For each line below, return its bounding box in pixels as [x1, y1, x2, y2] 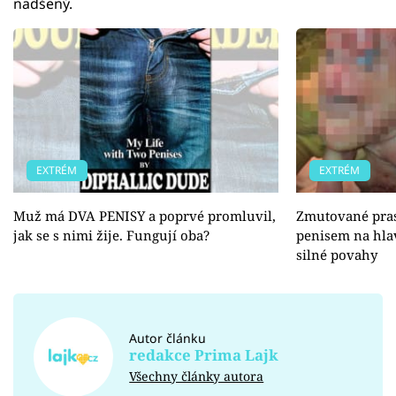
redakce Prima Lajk [129, 344, 279, 365]
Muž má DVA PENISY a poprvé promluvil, [13, 206, 276, 225]
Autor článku [129, 329, 207, 346]
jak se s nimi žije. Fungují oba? [13, 225, 209, 244]
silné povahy [296, 245, 377, 263]
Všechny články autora [129, 367, 264, 385]
